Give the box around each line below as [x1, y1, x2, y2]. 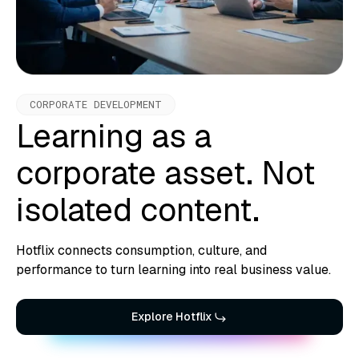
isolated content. [16, 189, 260, 232]
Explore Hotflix [131, 309, 212, 325]
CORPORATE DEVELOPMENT [30, 98, 162, 111]
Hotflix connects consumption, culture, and [16, 242, 267, 260]
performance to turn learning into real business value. [16, 261, 331, 279]
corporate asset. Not [16, 152, 315, 195]
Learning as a [16, 115, 212, 158]
